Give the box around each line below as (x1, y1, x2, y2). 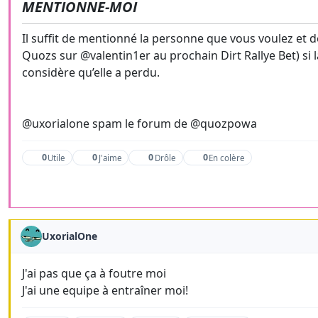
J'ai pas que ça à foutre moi (22, 265, 166, 281)
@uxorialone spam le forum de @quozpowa (22, 116, 257, 131)
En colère (208, 152, 245, 163)
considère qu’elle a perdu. (22, 65, 160, 80)
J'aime (98, 152, 122, 163)
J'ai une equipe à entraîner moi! (22, 283, 188, 298)
